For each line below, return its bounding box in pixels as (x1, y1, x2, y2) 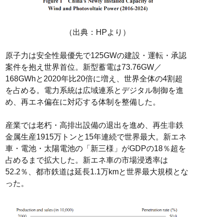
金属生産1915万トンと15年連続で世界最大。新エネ (5, 133, 186, 141)
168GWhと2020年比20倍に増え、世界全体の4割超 (5, 75, 183, 83)
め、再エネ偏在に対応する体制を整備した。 (5, 98, 160, 107)
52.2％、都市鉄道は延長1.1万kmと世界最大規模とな (5, 168, 188, 176)
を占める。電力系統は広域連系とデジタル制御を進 (5, 86, 184, 95)
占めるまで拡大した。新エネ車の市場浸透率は (5, 156, 168, 165)
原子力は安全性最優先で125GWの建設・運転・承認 (5, 51, 186, 60)
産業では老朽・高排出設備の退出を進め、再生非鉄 (5, 121, 184, 130)
